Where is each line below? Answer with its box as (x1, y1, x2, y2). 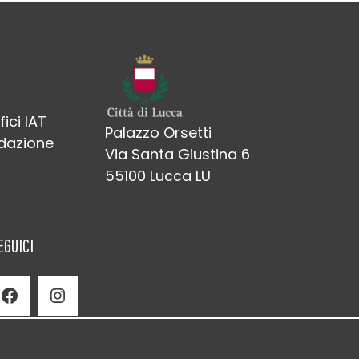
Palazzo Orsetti (104, 123, 212, 143)
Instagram (56, 284, 71, 305)
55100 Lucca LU (104, 166, 211, 187)
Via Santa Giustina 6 (104, 144, 250, 165)
